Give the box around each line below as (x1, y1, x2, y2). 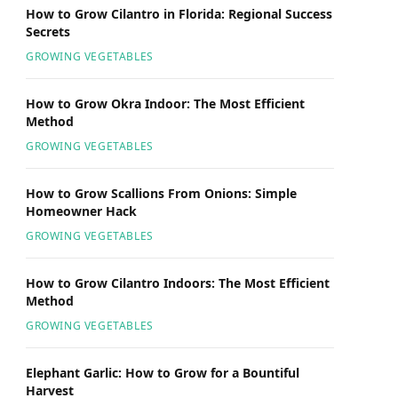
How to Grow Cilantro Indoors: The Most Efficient (26, 275, 330, 291)
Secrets (26, 23, 70, 40)
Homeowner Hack (26, 203, 137, 219)
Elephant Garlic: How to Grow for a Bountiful (26, 364, 299, 381)
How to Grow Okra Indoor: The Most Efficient (26, 95, 305, 112)
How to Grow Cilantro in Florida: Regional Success (26, 5, 332, 22)
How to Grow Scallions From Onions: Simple (26, 185, 297, 202)
